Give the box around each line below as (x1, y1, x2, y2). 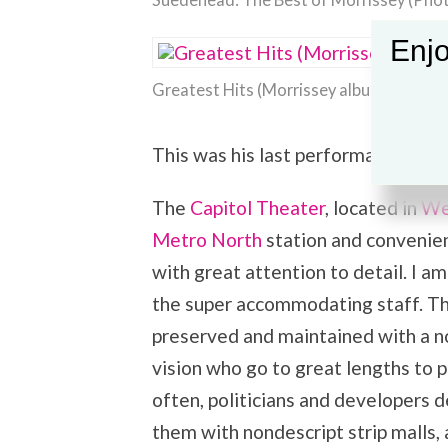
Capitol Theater (190, 196, 325, 220)
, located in (325, 196, 421, 220)
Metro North (152, 228, 262, 252)
